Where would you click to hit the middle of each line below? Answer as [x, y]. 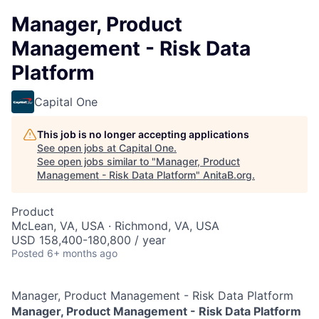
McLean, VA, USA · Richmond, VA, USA [115, 226]
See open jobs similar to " [96, 161]
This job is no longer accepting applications [143, 134]
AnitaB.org [228, 175]
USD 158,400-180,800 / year [89, 240]
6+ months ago [82, 253]
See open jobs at [78, 148]
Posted [28, 253]
